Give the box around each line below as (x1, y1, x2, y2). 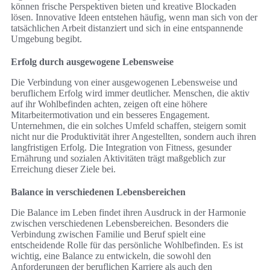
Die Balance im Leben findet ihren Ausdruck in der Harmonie (11, 207, 246, 218)
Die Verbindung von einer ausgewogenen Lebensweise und (11, 77, 237, 88)
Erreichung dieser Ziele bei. (11, 164, 116, 175)
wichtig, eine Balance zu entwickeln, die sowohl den (11, 251, 211, 262)
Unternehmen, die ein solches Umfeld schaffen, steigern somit (11, 121, 246, 131)
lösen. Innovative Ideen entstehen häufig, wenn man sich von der (11, 12, 257, 23)
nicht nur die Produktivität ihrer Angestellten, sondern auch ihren (11, 131, 256, 142)
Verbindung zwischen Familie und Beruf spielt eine (11, 229, 206, 240)
